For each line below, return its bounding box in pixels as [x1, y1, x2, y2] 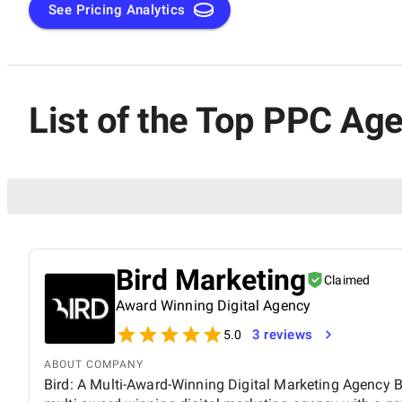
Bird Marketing [116, 262, 306, 297]
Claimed [324, 272, 371, 287]
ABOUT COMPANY [44, 357, 144, 371]
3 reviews [251, 326, 313, 343]
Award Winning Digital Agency [116, 296, 311, 314]
